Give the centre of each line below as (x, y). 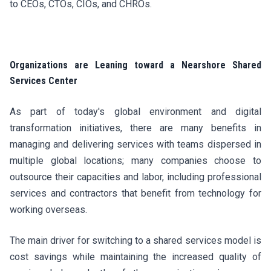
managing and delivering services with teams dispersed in (135, 144)
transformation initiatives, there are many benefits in (135, 128)
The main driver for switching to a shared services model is (135, 240)
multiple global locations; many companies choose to (135, 161)
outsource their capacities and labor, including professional (135, 177)
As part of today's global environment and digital (135, 112)
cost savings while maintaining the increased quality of (135, 257)
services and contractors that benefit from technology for (135, 193)
